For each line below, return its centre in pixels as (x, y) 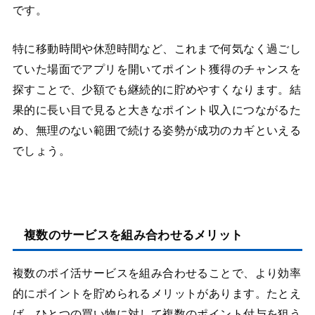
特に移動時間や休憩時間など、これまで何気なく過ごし (157, 49)
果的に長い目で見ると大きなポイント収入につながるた (157, 110)
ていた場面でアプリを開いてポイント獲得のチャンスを (157, 70)
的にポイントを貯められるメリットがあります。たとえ (157, 293)
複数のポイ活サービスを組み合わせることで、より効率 (157, 273)
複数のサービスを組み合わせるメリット (133, 236)
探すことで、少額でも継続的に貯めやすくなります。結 (157, 90)
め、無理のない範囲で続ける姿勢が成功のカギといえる (157, 131)
